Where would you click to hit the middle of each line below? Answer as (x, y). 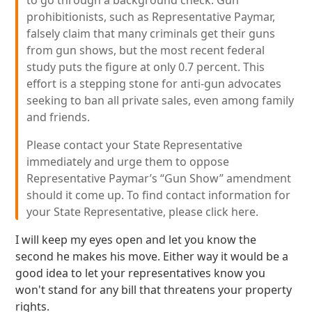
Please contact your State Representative (135, 145)
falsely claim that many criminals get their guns (151, 33)
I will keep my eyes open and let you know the (136, 240)
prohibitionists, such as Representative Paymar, (151, 17)
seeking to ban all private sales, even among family (161, 100)
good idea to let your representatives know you (141, 273)
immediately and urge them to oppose (128, 162)
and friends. (58, 117)
